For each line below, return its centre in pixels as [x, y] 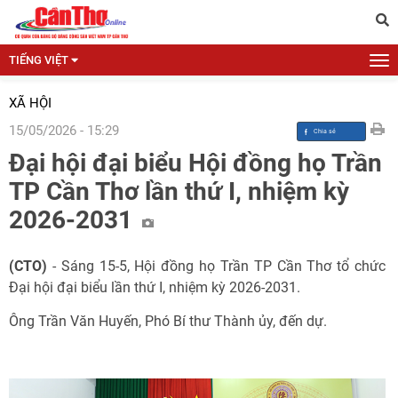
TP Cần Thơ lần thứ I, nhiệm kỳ [179, 191]
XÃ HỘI [30, 103]
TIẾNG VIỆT [39, 60]
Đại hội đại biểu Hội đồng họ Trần [195, 163]
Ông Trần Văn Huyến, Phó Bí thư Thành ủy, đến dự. [168, 321]
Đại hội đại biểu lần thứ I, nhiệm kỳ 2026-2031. [155, 287]
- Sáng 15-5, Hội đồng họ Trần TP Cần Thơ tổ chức [216, 266]
